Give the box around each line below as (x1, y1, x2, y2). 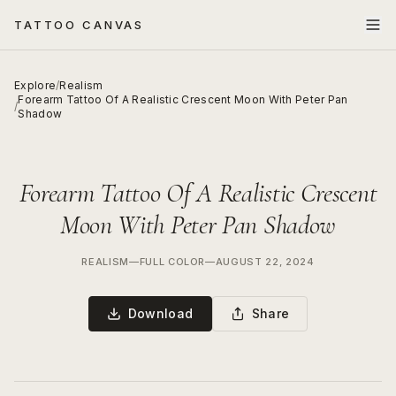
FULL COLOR (139, 255, 206, 268)
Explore (14, 79, 57, 92)
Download (127, 306, 194, 321)
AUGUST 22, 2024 (215, 255, 315, 268)
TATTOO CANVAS (14, 17, 145, 32)
